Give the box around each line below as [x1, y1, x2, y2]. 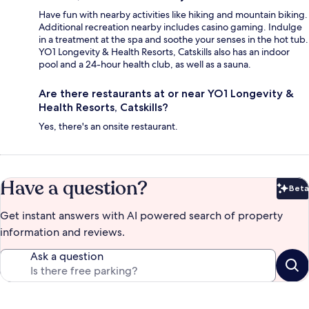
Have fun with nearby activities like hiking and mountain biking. [39, 8, 308, 21]
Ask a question [30, 248, 103, 263]
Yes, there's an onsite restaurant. [39, 119, 178, 132]
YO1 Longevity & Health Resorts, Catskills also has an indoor [39, 45, 290, 58]
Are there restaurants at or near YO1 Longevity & [39, 86, 294, 100]
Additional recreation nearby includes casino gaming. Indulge [39, 20, 302, 33]
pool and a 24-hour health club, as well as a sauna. [39, 57, 251, 70]
